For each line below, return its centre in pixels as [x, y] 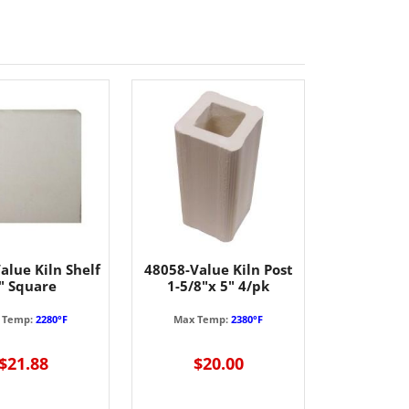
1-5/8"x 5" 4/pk [219, 286]
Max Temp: [203, 319]
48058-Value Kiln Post [218, 269]
